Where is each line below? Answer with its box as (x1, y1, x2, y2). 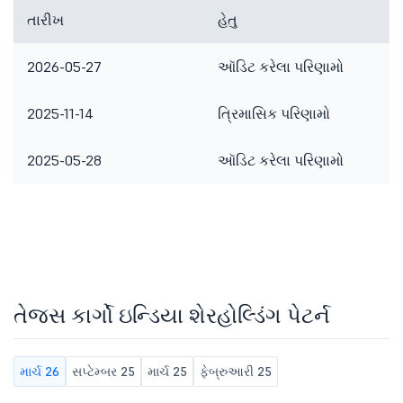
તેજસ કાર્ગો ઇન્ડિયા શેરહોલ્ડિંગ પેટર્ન (13, 301, 330, 329)
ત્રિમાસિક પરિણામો (218, 104, 330, 122)
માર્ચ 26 (20, 363, 59, 380)
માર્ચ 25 (148, 363, 187, 380)
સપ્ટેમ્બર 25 (72, 363, 135, 380)
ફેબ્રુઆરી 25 (200, 363, 272, 380)
